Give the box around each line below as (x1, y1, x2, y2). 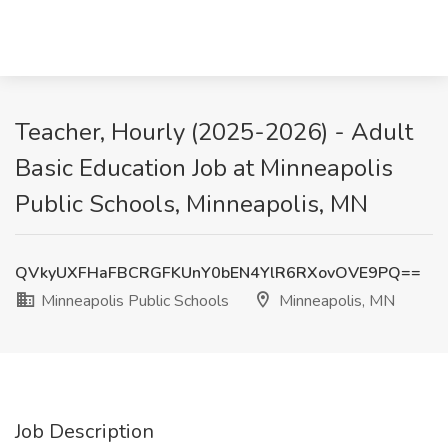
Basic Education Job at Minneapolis (15, 152, 393, 184)
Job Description (15, 418, 154, 445)
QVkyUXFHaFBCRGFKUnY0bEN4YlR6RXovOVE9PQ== (15, 262, 421, 284)
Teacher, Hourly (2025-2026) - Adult (15, 116, 413, 148)
